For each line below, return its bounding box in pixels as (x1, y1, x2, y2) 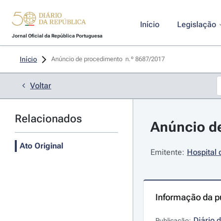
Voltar (30, 81, 51, 90)
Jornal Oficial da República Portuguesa (11, 33, 103, 38)
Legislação (177, 20, 216, 29)
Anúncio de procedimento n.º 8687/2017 (51, 55, 166, 63)
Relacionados (15, 112, 82, 125)
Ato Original (20, 141, 63, 150)
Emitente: (150, 147, 184, 157)
